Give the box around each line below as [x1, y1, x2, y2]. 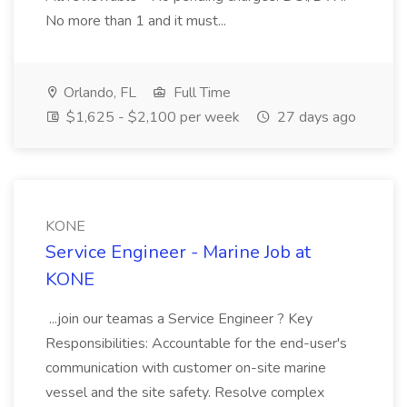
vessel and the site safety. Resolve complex [45, 382, 324, 402]
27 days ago [273, 107, 356, 127]
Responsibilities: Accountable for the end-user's [45, 333, 347, 353]
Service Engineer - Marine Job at [45, 240, 311, 264]
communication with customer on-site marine [45, 358, 326, 378]
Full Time [170, 83, 231, 103]
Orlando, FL [60, 83, 136, 103]
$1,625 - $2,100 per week [63, 107, 240, 127]
